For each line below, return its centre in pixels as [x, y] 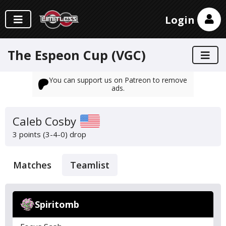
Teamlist [90, 165]
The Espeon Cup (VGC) [77, 55]
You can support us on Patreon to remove [118, 80]
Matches [32, 165]
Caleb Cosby [44, 121]
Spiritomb [57, 204]
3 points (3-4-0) [40, 134]
